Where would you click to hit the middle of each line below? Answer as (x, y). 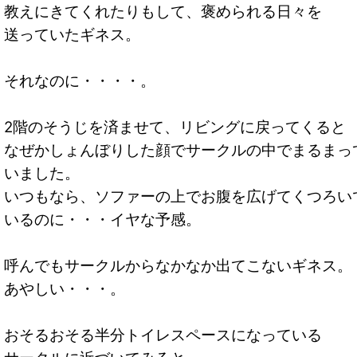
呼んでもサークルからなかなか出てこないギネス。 (178, 266)
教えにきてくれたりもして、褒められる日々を (163, 12)
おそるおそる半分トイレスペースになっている (163, 335)
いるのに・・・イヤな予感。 (102, 220)
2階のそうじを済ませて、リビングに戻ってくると (175, 127)
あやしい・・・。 (65, 289)
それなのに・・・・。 (80, 81)
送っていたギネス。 (72, 35)
